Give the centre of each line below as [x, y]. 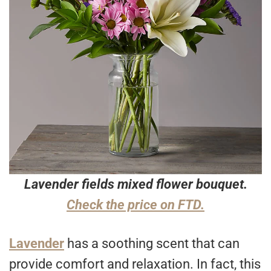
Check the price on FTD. [135, 205]
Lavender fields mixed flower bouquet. [135, 184]
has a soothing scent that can [152, 244]
